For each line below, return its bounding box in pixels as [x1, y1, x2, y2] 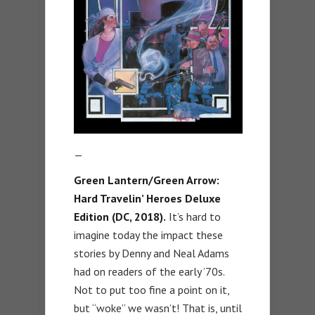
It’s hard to [166, 210, 221, 224]
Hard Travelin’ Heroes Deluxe [74, 191, 221, 206]
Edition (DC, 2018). [74, 210, 166, 224]
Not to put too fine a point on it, [74, 283, 229, 297]
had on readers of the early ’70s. [74, 264, 224, 279]
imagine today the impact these [74, 228, 223, 243]
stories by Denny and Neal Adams [74, 246, 229, 261]
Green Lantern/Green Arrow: [74, 173, 219, 188]
